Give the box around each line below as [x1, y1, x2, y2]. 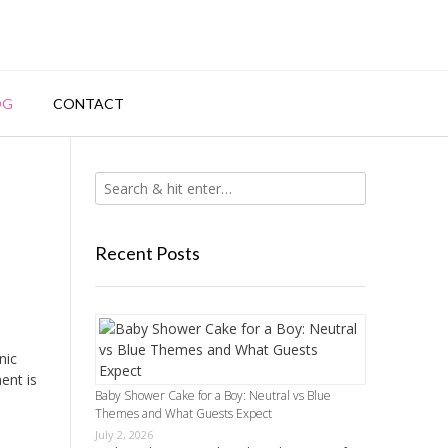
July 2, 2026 [94, 427, 153, 442]
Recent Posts [94, 242, 200, 264]
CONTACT [53, 95, 124, 112]
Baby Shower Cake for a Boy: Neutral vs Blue [94, 387, 331, 404]
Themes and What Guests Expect [94, 405, 272, 422]
